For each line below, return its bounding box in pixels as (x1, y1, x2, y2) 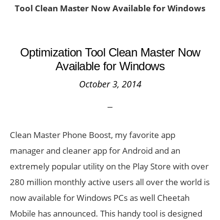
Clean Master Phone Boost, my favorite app (10, 129, 175, 140)
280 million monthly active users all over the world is (10, 176, 210, 188)
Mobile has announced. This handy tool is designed (10, 208, 202, 219)
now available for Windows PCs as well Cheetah (10, 192, 190, 203)
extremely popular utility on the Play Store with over (10, 161, 209, 172)
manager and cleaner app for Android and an (10, 145, 180, 156)
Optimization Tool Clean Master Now (20, 46, 200, 59)
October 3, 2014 (79, 78, 141, 90)
